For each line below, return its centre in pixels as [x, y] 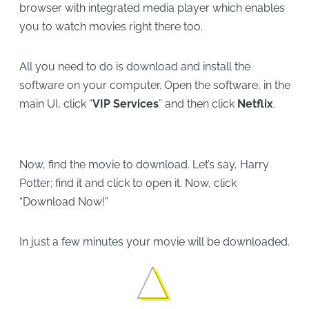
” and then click [198, 104]
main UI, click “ [56, 104]
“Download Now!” [63, 202]
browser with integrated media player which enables [152, 8]
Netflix [255, 104]
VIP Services [125, 104]
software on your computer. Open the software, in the [154, 85]
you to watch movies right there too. [111, 27]
